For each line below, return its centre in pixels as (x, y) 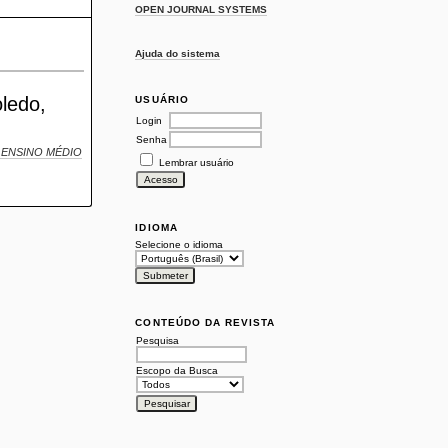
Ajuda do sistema (178, 53)
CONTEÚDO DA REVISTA (205, 323)
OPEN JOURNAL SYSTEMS (201, 9)
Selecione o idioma (179, 244)
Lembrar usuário (197, 162)
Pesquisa (158, 340)
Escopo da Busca (177, 370)
